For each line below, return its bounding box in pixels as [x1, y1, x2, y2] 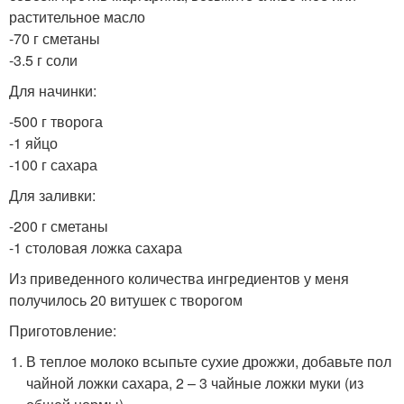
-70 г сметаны [9, 27, 100, 49]
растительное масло [9, 5, 145, 27]
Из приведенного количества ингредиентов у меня [9, 267, 349, 289]
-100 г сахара [9, 153, 97, 175]
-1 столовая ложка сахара [9, 236, 182, 258]
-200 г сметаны [9, 215, 108, 236]
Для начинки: [9, 79, 96, 101]
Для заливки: [9, 184, 96, 206]
